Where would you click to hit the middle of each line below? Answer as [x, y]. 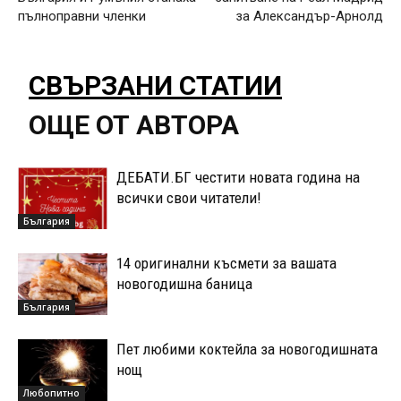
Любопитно [51, 392]
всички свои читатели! [189, 197]
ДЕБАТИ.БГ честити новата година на [238, 177]
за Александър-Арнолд [309, 16]
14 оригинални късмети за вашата [226, 263]
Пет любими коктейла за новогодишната [247, 349]
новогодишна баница [184, 283]
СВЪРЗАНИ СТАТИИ [155, 85]
